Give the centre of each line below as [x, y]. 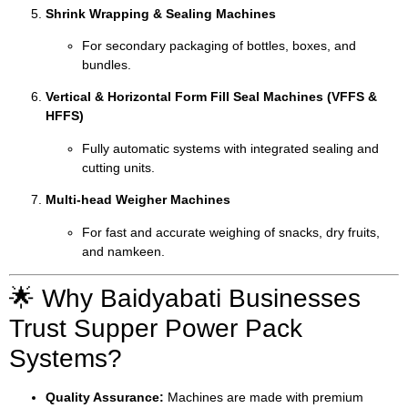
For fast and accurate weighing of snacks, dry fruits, [231, 232]
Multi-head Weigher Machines [138, 200]
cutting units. [118, 167]
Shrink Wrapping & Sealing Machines [161, 13]
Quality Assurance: [105, 397]
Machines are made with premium [264, 397]
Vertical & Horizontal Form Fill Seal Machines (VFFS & [211, 97]
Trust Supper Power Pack [156, 328]
